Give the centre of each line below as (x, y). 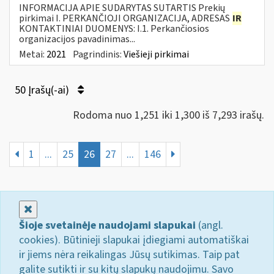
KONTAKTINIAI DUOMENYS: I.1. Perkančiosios (114, 28)
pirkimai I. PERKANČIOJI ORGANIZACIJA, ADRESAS (125, 18)
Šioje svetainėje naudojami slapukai (107, 225)
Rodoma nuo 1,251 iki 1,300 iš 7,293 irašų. (168, 115)
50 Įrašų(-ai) (43, 90)
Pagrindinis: (98, 54)
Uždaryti (51, 209)
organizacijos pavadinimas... (77, 39)
